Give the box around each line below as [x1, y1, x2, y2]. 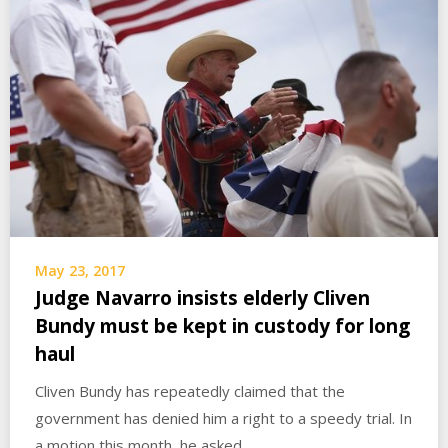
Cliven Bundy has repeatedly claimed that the [35, 381, 345, 402]
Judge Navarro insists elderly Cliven [35, 285, 370, 312]
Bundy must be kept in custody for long [35, 313, 410, 340]
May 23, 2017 [35, 261, 125, 281]
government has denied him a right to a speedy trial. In [35, 408, 412, 429]
